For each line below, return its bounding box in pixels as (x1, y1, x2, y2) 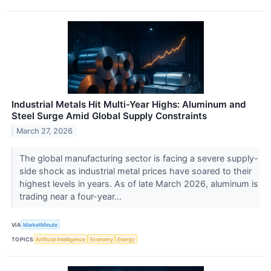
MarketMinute (23, 221, 58, 228)
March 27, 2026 (16, 126, 73, 135)
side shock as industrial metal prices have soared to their (19, 166, 252, 177)
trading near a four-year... (19, 191, 124, 202)
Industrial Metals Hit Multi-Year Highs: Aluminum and (11, 99, 246, 111)
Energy (117, 235, 135, 243)
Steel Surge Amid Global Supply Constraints (11, 110, 207, 122)
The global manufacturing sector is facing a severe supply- (19, 153, 258, 164)
